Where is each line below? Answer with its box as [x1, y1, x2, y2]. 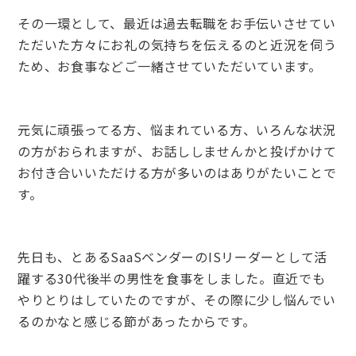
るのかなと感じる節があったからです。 [17, 311, 256, 331]
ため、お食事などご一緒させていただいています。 [17, 56, 322, 76]
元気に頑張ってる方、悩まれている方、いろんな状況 [17, 119, 336, 139]
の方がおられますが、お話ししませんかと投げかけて [17, 141, 337, 161]
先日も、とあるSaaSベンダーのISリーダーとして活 [17, 247, 327, 267]
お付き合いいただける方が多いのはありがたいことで [17, 162, 337, 182]
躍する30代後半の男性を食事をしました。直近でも [17, 269, 326, 288]
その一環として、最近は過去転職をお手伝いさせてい [17, 14, 336, 33]
